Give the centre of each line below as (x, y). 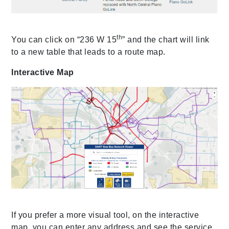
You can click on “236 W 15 (64, 40)
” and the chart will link (166, 40)
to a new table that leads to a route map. (88, 52)
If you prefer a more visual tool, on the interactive (105, 215)
